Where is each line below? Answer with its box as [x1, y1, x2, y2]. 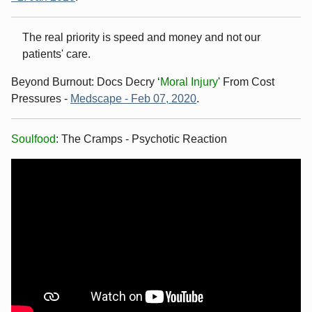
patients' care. [22, 47, 91, 60]
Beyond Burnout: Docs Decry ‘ [11, 75, 160, 88]
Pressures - [11, 92, 70, 104]
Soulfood [11, 132, 56, 145]
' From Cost [218, 75, 274, 88]
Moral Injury [160, 75, 218, 88]
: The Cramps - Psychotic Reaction [56, 132, 227, 145]
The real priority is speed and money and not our [22, 31, 260, 43]
